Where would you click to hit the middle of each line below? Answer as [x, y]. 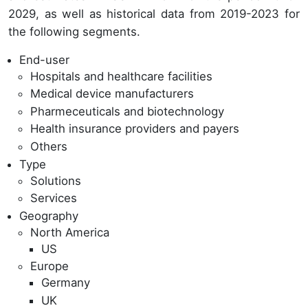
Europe [49, 266]
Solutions [56, 180]
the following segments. [74, 31]
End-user [44, 59]
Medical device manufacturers [112, 94]
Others [49, 146]
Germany [66, 283]
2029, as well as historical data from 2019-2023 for [154, 13]
